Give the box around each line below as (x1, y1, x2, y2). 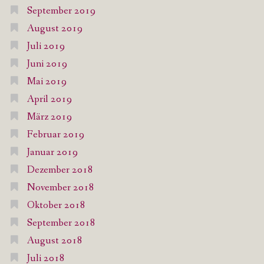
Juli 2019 (27, 39, 65, 54)
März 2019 (27, 110, 72, 124)
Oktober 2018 (27, 199, 85, 213)
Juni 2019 (27, 57, 67, 71)
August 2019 (27, 22, 82, 36)
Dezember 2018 (27, 163, 93, 177)
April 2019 (27, 93, 72, 107)
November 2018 (27, 181, 94, 195)
